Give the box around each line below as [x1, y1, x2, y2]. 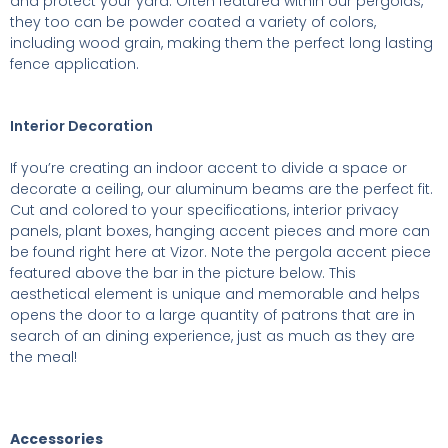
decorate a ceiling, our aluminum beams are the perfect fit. [10, 179, 433, 200]
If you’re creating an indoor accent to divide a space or [10, 158, 407, 179]
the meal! [10, 347, 77, 368]
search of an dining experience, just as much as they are [10, 326, 415, 347]
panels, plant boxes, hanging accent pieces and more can [10, 221, 430, 242]
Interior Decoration [10, 116, 153, 137]
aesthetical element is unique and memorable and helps [10, 284, 420, 305]
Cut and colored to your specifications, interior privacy [10, 200, 399, 221]
